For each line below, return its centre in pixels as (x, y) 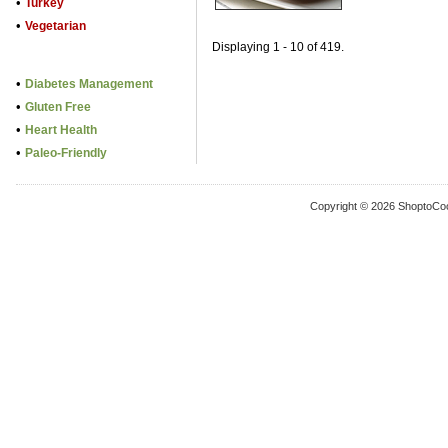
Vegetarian (55, 26)
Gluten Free (58, 107)
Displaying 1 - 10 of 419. (278, 47)
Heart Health (61, 130)
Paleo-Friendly (66, 153)
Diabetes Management (89, 84)
